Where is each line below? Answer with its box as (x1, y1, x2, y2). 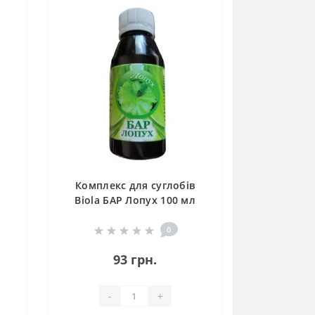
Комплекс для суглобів (75, 179, 195, 193)
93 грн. (113, 251, 157, 269)
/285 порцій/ (103, 208, 167, 222)
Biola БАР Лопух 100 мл (75, 193, 196, 207)
